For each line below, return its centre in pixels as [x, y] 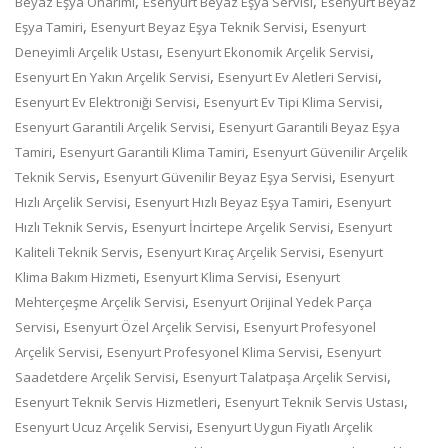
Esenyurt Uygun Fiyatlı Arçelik [285, 426]
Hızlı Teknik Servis [69, 226]
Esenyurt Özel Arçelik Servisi [150, 326]
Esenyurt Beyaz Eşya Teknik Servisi [197, 26]
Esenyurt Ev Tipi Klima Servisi [291, 101]
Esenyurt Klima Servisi [211, 276]
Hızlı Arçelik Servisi [71, 201]
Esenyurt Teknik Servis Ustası [314, 401]
